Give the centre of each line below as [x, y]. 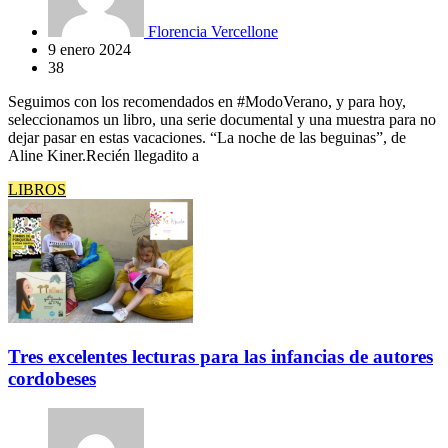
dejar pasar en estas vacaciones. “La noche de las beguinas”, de [207, 137]
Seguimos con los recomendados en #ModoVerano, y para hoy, [207, 101]
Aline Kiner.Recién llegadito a [103, 155]
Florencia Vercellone [211, 31]
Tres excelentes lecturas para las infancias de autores [220, 356]
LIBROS [37, 189]
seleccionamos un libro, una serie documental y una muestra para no [222, 119]
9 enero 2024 [89, 49]
